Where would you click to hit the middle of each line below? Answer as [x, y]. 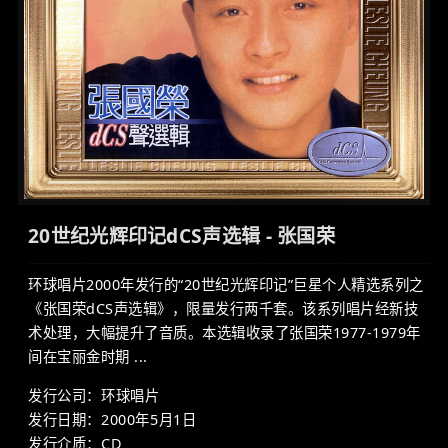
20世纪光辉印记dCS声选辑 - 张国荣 [181, 236]
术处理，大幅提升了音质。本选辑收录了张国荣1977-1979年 [224, 333]
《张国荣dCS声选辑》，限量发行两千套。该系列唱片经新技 [223, 309]
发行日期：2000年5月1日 [112, 420]
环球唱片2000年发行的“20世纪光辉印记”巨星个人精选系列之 [226, 285]
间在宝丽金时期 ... [88, 357]
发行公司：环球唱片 [94, 396]
